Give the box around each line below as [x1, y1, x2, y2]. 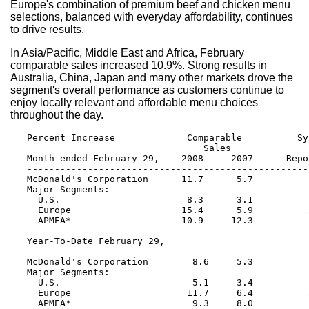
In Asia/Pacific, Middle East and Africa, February [10, 46, 244, 59]
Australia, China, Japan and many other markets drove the [10, 71, 293, 83]
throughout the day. [10, 108, 103, 121]
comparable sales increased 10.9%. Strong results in [10, 59, 267, 71]
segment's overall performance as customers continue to [10, 83, 284, 96]
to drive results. [10, 23, 84, 35]
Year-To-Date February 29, [10, 235, 165, 246]
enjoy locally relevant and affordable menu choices [10, 96, 258, 108]
